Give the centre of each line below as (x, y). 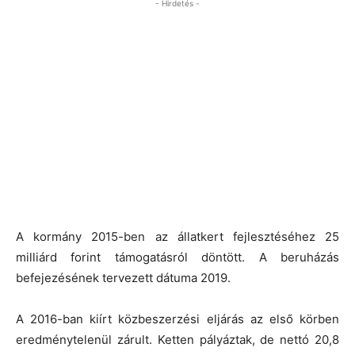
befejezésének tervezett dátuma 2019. (123, 277)
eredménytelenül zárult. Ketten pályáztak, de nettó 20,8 (177, 339)
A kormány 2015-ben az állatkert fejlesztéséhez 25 (177, 236)
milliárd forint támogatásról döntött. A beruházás (177, 257)
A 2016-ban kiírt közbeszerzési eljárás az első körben (177, 319)
